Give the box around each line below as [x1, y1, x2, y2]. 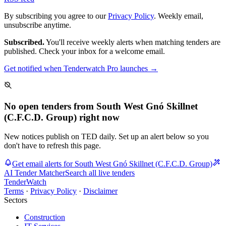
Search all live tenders [65, 168, 135, 178]
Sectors [4, 196, 27, 205]
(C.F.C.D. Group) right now [4, 111, 120, 123]
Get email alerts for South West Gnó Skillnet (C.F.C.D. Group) [12, 159, 212, 168]
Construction [24, 213, 65, 222]
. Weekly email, [154, 11, 203, 20]
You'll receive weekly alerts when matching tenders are [44, 37, 220, 46]
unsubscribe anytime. [4, 20, 71, 29]
